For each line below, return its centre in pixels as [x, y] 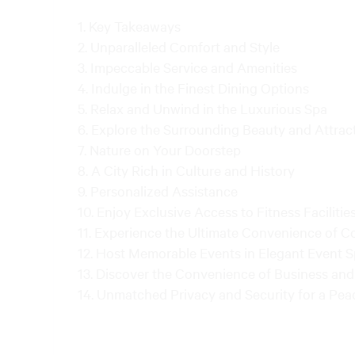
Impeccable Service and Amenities [194, 67]
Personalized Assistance [164, 191]
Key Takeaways [135, 26]
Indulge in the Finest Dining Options [200, 88]
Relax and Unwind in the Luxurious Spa [209, 108]
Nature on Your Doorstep [165, 149]
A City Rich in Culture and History [193, 170]
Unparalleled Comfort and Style [185, 46]
